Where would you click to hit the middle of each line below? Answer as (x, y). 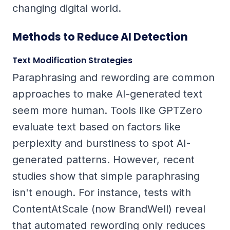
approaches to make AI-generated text (107, 94)
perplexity (37, 143)
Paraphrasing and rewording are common (113, 78)
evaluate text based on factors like (97, 127)
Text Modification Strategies (72, 61)
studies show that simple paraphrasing (106, 176)
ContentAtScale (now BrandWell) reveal (109, 209)
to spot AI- (163, 143)
